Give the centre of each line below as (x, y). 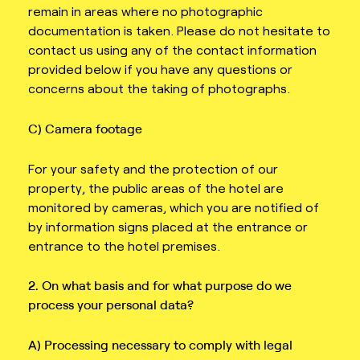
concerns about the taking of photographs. (159, 88)
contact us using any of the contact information (172, 50)
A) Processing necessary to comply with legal (160, 344)
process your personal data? (111, 305)
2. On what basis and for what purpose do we (160, 286)
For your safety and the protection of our (153, 168)
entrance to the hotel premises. (124, 245)
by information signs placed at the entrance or (168, 226)
